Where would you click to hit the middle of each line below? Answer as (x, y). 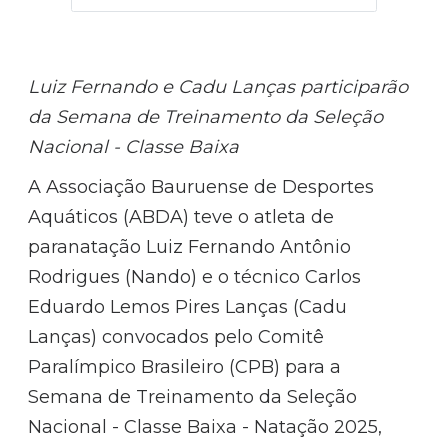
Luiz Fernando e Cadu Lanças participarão (218, 86)
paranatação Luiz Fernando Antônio (190, 246)
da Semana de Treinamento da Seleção (206, 116)
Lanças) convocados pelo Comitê (176, 336)
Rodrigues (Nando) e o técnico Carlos (195, 276)
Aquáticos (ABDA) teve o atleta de (181, 216)
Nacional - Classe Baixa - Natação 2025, (205, 426)
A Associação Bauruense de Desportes (201, 186)
